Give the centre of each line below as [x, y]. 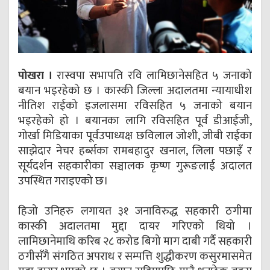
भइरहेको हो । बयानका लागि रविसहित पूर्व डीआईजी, [135, 121]
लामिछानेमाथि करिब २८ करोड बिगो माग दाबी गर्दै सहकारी [135, 242]
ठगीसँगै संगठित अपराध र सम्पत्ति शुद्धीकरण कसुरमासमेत [135, 257]
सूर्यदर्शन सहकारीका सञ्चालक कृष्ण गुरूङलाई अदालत [135, 166]
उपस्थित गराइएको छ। [63, 181]
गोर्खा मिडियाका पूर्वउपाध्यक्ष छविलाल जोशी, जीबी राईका [135, 136]
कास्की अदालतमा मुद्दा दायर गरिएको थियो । [135, 227]
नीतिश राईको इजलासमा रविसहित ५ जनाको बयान [135, 106]
